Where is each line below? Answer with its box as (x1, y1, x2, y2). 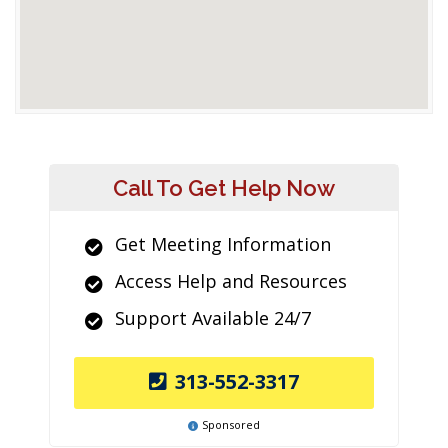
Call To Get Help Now (113, 175, 335, 201)
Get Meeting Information (115, 232, 331, 256)
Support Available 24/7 (115, 306, 311, 330)
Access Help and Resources (115, 269, 347, 293)
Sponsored (202, 417, 260, 432)
